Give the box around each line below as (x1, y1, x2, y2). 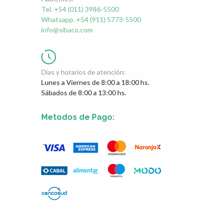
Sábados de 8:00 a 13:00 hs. (41, 88, 126, 97)
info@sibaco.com (41, 25, 93, 34)
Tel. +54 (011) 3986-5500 (41, 4, 119, 13)
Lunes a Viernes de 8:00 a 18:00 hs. (41, 78, 149, 86)
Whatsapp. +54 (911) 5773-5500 (41, 15, 141, 24)
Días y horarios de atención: (41, 67, 126, 76)
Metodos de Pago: (41, 112, 114, 122)
